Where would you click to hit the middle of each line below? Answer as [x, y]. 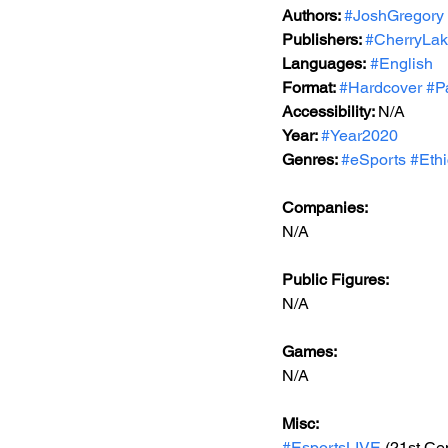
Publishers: [323, 39]
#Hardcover [380, 87]
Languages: [324, 63]
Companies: [325, 207]
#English [401, 63]
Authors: [313, 15]
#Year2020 [359, 135]
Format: [310, 87]
